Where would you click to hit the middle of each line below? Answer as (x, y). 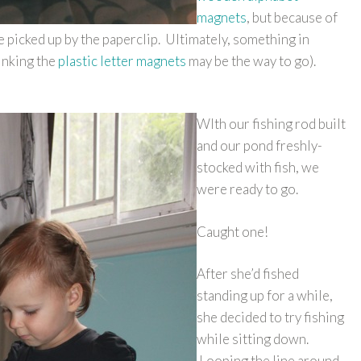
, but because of (292, 17)
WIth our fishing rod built (271, 124)
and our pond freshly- (259, 145)
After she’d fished (248, 274)
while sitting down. (253, 339)
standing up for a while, (265, 295)
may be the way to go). (251, 61)
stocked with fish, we (258, 167)
